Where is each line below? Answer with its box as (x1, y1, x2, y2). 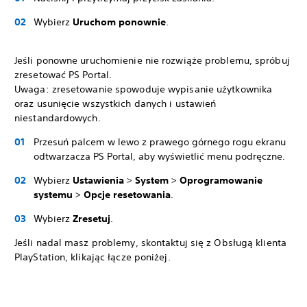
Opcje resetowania (84, 188, 171, 201)
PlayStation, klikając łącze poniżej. (14, 251, 171, 263)
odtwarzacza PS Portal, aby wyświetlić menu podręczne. (34, 150, 285, 162)
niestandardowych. (14, 112, 101, 124)
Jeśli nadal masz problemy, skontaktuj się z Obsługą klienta (14, 236, 286, 249)
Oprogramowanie (180, 174, 262, 186)
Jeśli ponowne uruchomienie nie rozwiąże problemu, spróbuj (14, 54, 290, 66)
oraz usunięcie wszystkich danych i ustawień (14, 97, 217, 110)
